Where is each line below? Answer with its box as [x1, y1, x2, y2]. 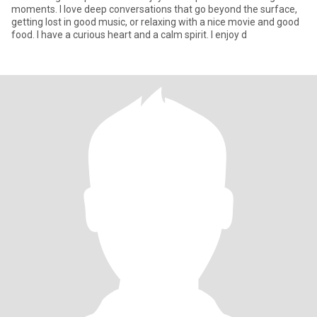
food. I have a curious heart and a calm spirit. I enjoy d [11, 29, 247, 40]
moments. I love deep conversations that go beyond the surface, [11, 4, 297, 15]
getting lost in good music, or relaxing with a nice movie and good [11, 16, 299, 28]
